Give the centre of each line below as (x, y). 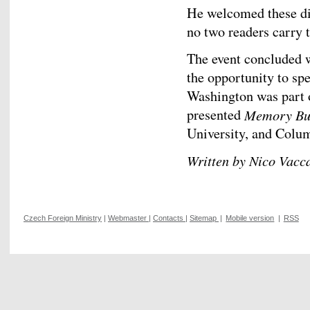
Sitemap (203, 218)
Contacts (168, 218)
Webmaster (127, 218)
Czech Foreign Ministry (63, 218)
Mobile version (250, 218)
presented (216, 115)
